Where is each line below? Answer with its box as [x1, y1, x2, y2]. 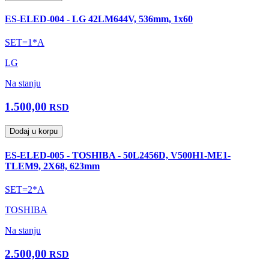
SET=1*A [5, 37, 44, 48]
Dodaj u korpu [10, 126, 58, 136]
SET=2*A [5, 184, 44, 195]
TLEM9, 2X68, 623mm [5, 160, 100, 171]
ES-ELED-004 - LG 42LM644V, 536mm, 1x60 [5, 13, 193, 24]
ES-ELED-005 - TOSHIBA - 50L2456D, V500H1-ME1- [5, 150, 231, 160]
